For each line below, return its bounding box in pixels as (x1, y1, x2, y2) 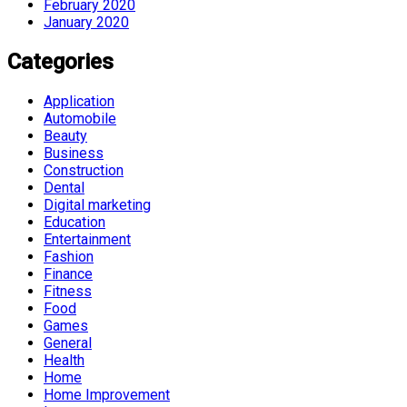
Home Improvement (44, 386, 170, 404)
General (44, 334, 92, 352)
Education (44, 213, 105, 232)
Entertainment (44, 231, 131, 249)
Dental (44, 179, 84, 197)
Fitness (44, 283, 92, 301)
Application (44, 93, 114, 111)
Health (44, 352, 84, 370)
